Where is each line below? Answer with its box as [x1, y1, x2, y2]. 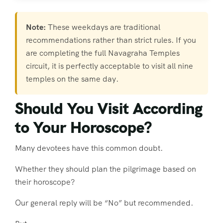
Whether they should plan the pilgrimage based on [15, 164, 196, 175]
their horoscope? [15, 177, 75, 188]
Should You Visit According [15, 98, 203, 119]
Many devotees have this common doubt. [15, 143, 163, 154]
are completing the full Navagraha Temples [26, 47, 180, 58]
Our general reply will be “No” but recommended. [15, 198, 193, 209]
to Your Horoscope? [15, 117, 152, 138]
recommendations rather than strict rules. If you [26, 34, 196, 45]
